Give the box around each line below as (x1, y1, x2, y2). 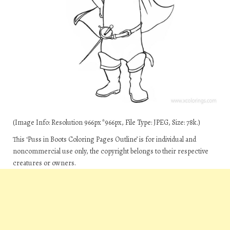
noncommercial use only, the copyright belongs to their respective (13, 146, 208, 156)
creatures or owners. (13, 158, 76, 168)
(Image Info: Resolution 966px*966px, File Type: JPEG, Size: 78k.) (13, 118, 200, 127)
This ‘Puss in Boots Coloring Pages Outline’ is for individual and (13, 135, 196, 144)
